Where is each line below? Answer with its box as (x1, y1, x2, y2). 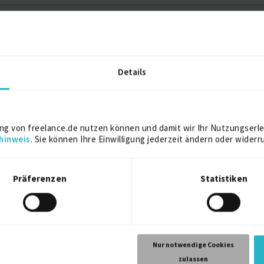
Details (117, 66, 147, 78)
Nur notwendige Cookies (152, 240, 234, 249)
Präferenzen (12, 173, 67, 184)
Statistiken (200, 173, 247, 184)
